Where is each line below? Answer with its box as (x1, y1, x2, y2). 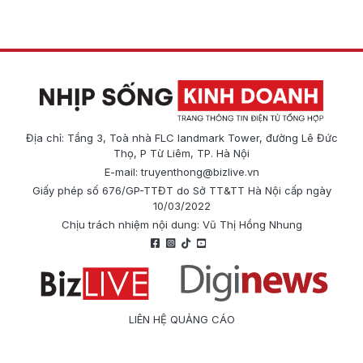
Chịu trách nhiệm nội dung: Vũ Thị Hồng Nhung (61, 217, 302, 231)
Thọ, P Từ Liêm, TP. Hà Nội (113, 146, 250, 160)
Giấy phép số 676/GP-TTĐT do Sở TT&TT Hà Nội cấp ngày (32, 183, 331, 197)
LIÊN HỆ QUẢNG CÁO (128, 312, 235, 326)
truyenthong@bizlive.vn (140, 164, 259, 178)
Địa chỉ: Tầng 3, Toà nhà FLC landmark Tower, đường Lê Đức (25, 130, 338, 144)
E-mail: (104, 164, 141, 178)
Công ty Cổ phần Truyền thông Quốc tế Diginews (56, 331, 307, 344)
